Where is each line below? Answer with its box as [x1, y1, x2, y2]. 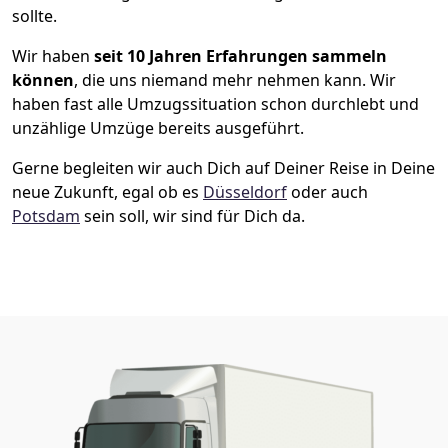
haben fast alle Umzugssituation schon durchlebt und [12, 92, 419, 115]
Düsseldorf [203, 180, 287, 203]
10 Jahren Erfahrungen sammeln [127, 44, 387, 67]
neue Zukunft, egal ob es [12, 180, 203, 203]
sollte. [12, 4, 57, 27]
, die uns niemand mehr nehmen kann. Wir [74, 68, 396, 91]
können [12, 68, 74, 91]
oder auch [287, 180, 368, 203]
